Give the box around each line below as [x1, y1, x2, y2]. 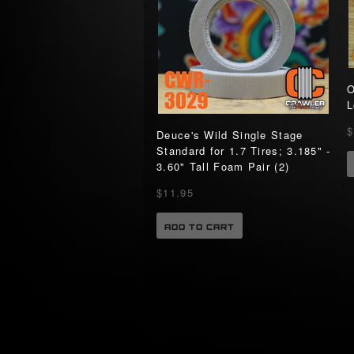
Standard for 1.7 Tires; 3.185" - [156, 143, 331, 158]
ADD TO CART [164, 222, 235, 232]
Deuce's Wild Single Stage [156, 127, 303, 142]
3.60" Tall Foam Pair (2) [156, 159, 290, 174]
